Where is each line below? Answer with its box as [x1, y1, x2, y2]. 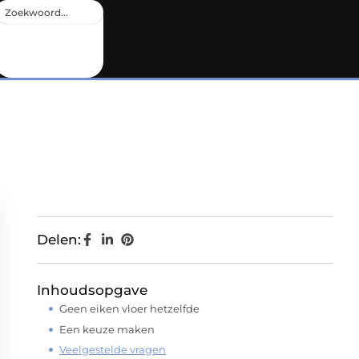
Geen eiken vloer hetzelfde [59, 302, 200, 315]
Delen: [37, 232, 81, 248]
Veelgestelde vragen [59, 343, 166, 356]
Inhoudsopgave [37, 282, 147, 298]
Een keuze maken [59, 322, 155, 336]
